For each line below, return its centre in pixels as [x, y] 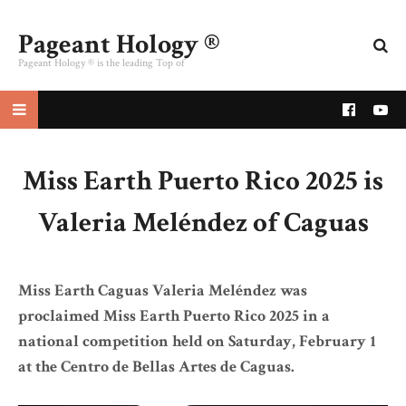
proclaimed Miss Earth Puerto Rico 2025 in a [174, 316]
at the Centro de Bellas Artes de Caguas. [156, 367]
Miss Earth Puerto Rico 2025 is [203, 181]
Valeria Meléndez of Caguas [203, 223]
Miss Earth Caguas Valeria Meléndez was [163, 290]
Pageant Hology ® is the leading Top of [101, 63]
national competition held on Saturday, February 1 [197, 341]
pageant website [53, 77]
